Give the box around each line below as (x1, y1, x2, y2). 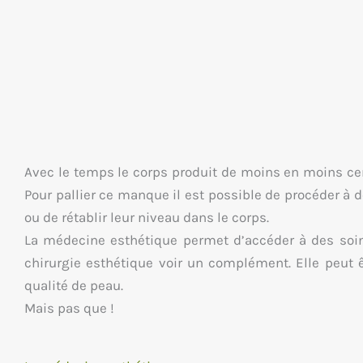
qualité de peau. (24, 277, 123, 294)
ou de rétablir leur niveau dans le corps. (24, 209, 269, 226)
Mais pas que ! (24, 300, 114, 317)
